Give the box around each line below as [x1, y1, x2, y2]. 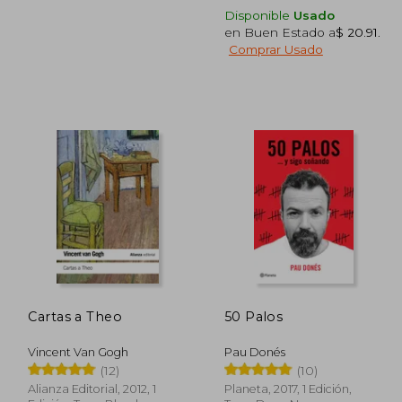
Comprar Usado [228, 41, 323, 57]
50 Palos [223, 308, 284, 325]
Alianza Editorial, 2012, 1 [28, 381, 157, 396]
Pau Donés [223, 345, 285, 359]
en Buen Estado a [223, 24, 336, 39]
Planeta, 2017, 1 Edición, [223, 381, 352, 396]
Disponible [223, 7, 293, 22]
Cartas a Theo [28, 308, 123, 325]
